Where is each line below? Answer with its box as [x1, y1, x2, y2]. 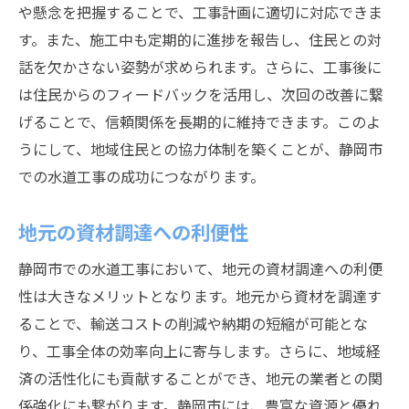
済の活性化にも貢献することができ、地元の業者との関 [18, 367, 383, 389]
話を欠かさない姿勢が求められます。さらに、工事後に [18, 56, 382, 78]
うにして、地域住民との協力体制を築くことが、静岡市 [18, 138, 383, 160]
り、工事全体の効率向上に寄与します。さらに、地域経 [18, 340, 381, 362]
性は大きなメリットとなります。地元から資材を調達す [18, 285, 382, 307]
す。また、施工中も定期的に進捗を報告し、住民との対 [18, 28, 382, 50]
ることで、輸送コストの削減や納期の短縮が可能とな [18, 312, 368, 334]
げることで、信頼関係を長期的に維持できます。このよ [18, 110, 381, 132]
